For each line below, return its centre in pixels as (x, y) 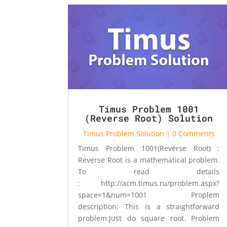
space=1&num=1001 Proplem (149, 195)
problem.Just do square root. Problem (149, 218)
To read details (149, 171)
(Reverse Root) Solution (149, 118)
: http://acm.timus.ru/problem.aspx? (149, 183)
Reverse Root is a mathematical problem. (149, 160)
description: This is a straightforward (149, 206)
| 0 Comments (189, 133)
